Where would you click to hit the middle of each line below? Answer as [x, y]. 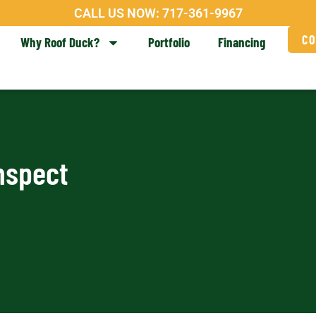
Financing [242, 42]
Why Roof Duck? [60, 42]
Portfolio [169, 42]
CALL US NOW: [118, 13]
